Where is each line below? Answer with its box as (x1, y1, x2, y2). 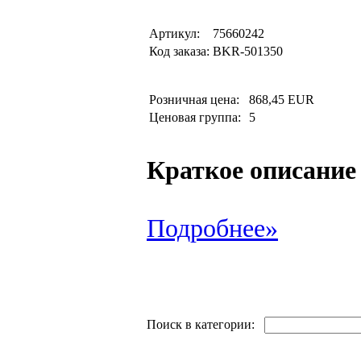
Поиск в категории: (147, 317, 264, 331)
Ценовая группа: (149, 110, 244, 124)
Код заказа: (149, 44, 210, 58)
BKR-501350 (213, 44, 283, 58)
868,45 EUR (249, 93, 314, 106)
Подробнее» (147, 214, 278, 243)
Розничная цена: (149, 93, 246, 106)
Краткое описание (147, 156, 356, 185)
